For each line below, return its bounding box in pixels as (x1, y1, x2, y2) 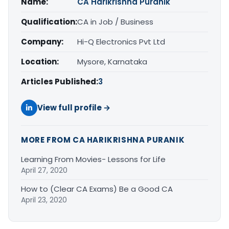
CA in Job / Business (77, 16, 153, 27)
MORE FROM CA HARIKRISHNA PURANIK (21, 134, 185, 145)
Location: (21, 56, 59, 67)
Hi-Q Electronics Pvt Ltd (77, 36, 165, 47)
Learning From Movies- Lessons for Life (21, 153, 166, 165)
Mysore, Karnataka (77, 56, 147, 67)
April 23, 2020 (21, 194, 67, 205)
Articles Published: (21, 76, 98, 87)
